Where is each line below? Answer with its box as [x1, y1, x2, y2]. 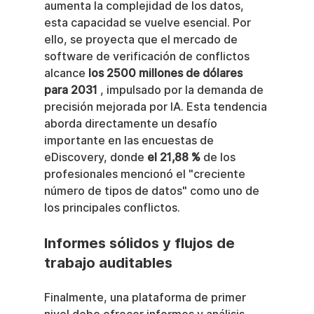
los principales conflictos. [43, 200, 180, 214]
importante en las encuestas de [43, 133, 217, 147]
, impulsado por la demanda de [97, 83, 266, 97]
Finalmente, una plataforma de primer [43, 290, 249, 304]
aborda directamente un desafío [43, 116, 220, 130]
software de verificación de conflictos [43, 49, 252, 63]
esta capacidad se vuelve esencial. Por [43, 15, 254, 29]
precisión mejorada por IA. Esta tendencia [43, 100, 270, 114]
